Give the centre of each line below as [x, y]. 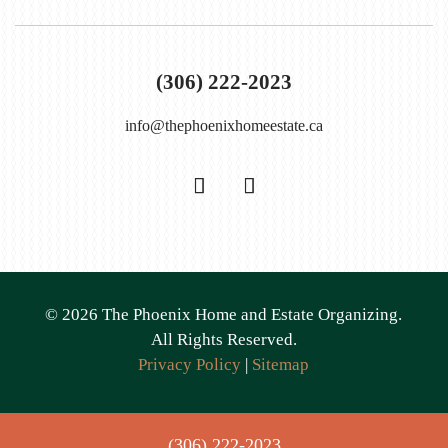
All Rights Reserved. [223, 339]
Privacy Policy [190, 364]
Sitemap [281, 364]
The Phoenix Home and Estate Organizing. [250, 314]
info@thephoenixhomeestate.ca [224, 125]
